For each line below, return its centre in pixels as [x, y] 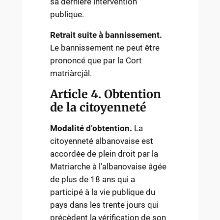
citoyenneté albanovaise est [102, 141]
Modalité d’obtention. [91, 128]
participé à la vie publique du [103, 192]
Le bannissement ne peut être [105, 48]
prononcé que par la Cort [96, 61]
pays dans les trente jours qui [105, 205]
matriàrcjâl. [71, 73]
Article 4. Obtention [106, 94]
